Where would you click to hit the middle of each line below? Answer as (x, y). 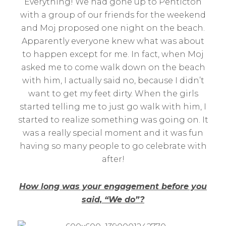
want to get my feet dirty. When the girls (113, 94)
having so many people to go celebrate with (113, 146)
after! (113, 159)
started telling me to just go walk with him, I (113, 107)
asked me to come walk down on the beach (113, 67)
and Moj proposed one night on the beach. (113, 28)
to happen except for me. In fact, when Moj (113, 54)
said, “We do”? (113, 200)
